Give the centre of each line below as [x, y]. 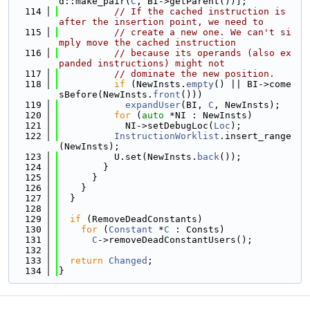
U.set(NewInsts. [128, 157]
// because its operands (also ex [203, 53]
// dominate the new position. [194, 74]
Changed [128, 261]
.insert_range [255, 136]
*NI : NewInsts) [208, 115]
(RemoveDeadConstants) [142, 219]
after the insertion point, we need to [161, 22]
